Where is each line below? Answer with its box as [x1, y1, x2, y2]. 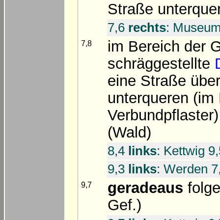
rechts [128, 20, 166, 35]
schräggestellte [108, 55, 215, 73]
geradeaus [108, 179, 183, 197]
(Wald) [108, 124, 151, 141]
